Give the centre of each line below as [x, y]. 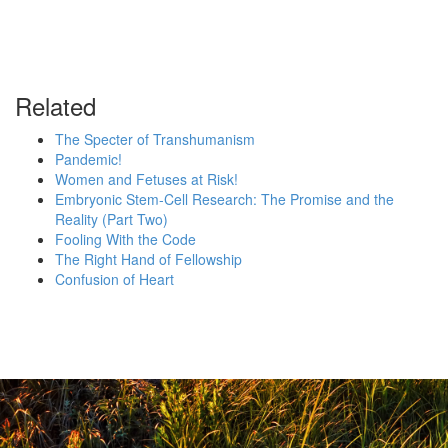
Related [55, 105]
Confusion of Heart [114, 279]
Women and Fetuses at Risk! [146, 179]
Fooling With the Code [125, 239]
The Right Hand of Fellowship [148, 259]
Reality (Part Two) [111, 219]
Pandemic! [88, 159]
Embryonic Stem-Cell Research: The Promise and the [224, 199]
